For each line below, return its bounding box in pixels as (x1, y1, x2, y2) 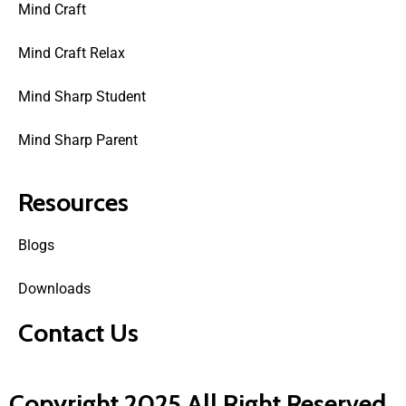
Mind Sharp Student (18, 88, 146, 106)
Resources (18, 187, 129, 218)
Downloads (18, 280, 91, 298)
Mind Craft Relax (18, 44, 125, 63)
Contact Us (18, 317, 139, 349)
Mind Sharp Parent (18, 131, 138, 150)
